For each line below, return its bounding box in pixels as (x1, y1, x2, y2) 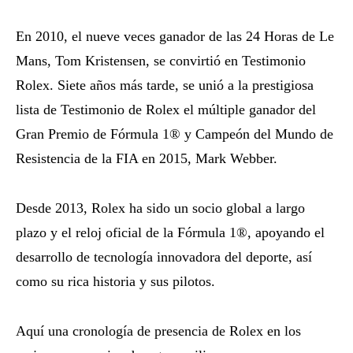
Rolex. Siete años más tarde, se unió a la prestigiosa (16, 76, 314, 93)
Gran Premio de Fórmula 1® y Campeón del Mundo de (16, 125, 333, 142)
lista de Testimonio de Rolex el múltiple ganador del (16, 101, 316, 117)
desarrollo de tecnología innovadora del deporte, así (16, 248, 312, 265)
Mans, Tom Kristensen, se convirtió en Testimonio (16, 52, 306, 69)
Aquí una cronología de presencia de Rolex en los (16, 322, 301, 339)
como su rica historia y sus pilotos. (16, 273, 215, 289)
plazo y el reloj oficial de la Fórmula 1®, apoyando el (16, 224, 325, 240)
